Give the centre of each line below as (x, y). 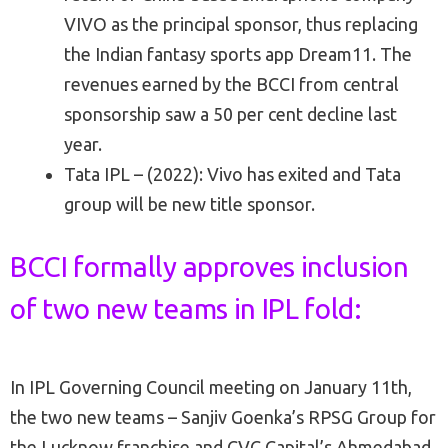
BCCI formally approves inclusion (209, 267)
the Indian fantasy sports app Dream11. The (238, 54)
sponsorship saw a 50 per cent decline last (230, 114)
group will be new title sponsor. (189, 204)
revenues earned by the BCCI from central (231, 84)
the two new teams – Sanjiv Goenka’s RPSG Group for (223, 417)
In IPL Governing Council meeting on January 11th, (211, 387)
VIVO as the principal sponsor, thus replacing (241, 24)
